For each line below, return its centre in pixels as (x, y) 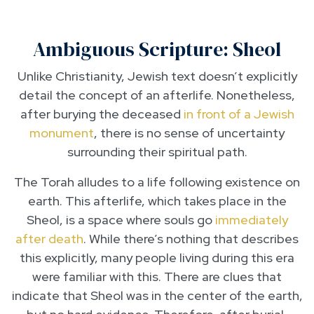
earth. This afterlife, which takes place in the (157, 201)
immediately (251, 220)
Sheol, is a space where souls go (121, 220)
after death (49, 239)
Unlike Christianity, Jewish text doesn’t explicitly (157, 76)
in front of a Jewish (239, 114)
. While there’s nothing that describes (191, 239)
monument (62, 133)
